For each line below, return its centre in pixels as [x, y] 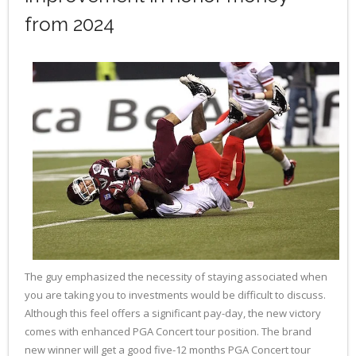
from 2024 [70, 24]
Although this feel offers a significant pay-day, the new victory [173, 313]
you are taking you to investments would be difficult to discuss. [175, 294]
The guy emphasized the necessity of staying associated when [176, 276]
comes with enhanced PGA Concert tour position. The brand [168, 331]
